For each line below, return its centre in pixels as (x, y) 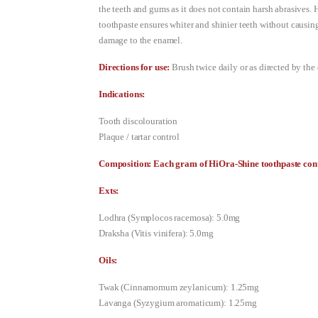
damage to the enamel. (141, 40)
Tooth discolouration (138, 121)
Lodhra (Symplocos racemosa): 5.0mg (170, 218)
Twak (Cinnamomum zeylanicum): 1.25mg (179, 287)
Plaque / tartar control (139, 137)
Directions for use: (136, 67)
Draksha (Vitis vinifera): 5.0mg (156, 234)
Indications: (122, 94)
